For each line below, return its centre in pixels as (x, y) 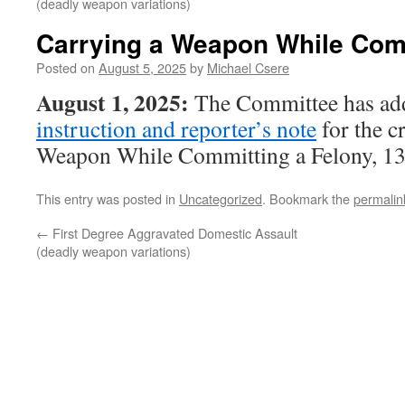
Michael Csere (248, 67)
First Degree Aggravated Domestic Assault (173, 233)
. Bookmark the (308, 198)
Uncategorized (221, 198)
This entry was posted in (108, 198)
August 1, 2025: (113, 102)
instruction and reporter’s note (176, 128)
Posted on (66, 67)
